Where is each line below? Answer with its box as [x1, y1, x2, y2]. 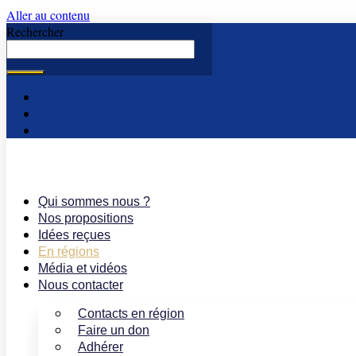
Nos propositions [38, 211, 133, 225]
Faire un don [78, 323, 149, 337]
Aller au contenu [6, 6, 90, 23]
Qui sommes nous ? [38, 195, 150, 208]
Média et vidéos [38, 261, 127, 275]
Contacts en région [78, 307, 184, 320]
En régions [38, 245, 99, 258]
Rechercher [6, 23, 64, 40]
